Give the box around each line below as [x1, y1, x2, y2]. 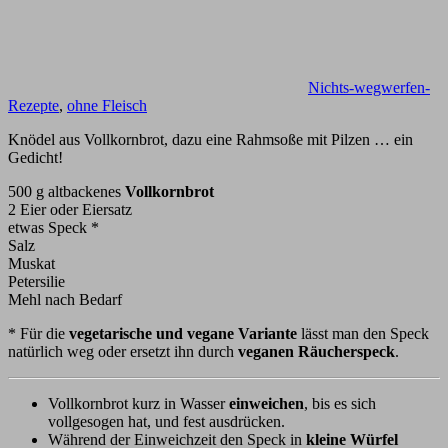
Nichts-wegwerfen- [308, 79, 430, 97]
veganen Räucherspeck [238, 343, 395, 361]
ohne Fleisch [67, 97, 147, 115]
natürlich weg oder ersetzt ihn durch [8, 343, 238, 361]
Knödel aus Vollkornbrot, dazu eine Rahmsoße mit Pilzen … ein [8, 131, 413, 149]
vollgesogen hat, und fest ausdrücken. [48, 413, 285, 431]
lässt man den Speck [297, 325, 429, 343]
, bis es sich [304, 395, 376, 413]
